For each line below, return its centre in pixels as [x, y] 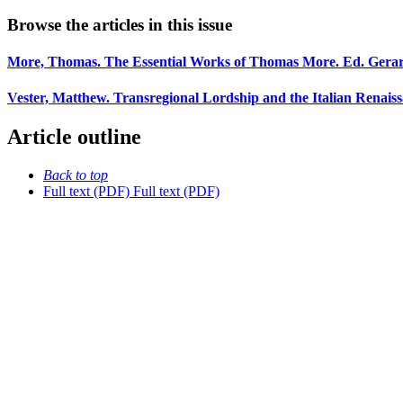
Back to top [76, 175]
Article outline [74, 137]
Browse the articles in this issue [120, 25]
